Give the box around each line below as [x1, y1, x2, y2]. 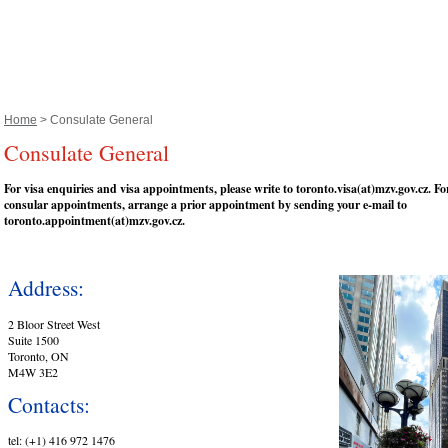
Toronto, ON [7, 347, 69, 364]
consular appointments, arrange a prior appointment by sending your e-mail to [4, 196, 407, 214]
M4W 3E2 [7, 363, 58, 380]
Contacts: [7, 389, 90, 419]
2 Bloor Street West [7, 315, 100, 332]
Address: [7, 273, 84, 303]
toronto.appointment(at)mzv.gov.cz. [4, 212, 185, 230]
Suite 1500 [7, 331, 59, 348]
